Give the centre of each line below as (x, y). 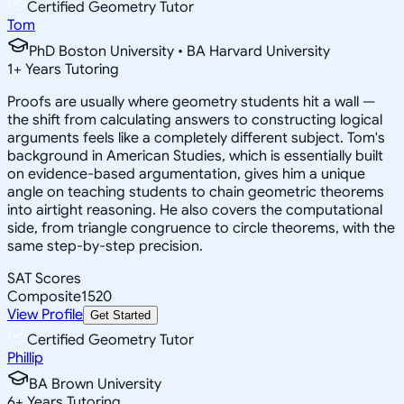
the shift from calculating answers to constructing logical (195, 119)
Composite (44, 296)
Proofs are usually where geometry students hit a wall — (191, 101)
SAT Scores (44, 278)
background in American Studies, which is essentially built (195, 156)
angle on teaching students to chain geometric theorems (196, 192)
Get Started (120, 315)
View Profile (45, 314)
